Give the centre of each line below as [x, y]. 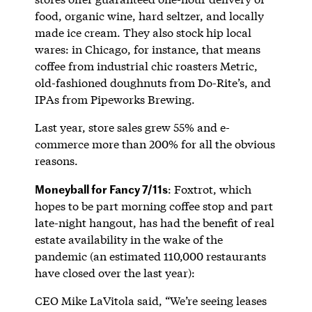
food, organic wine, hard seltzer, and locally [149, 15]
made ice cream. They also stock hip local [143, 32]
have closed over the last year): [115, 272]
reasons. [56, 160]
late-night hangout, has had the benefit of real [154, 222]
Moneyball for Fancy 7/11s [101, 188]
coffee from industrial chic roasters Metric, [146, 65]
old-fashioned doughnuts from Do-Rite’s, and [153, 82]
